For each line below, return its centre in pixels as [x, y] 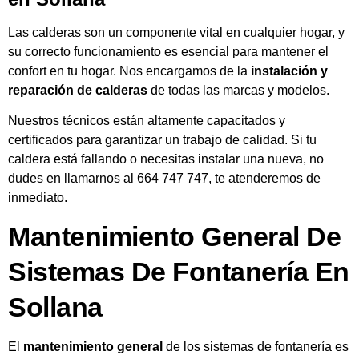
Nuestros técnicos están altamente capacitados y [147, 120]
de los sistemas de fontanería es [256, 347]
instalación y [289, 71]
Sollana [55, 307]
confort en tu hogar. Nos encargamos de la [129, 71]
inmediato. [38, 197]
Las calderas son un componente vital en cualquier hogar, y [176, 32]
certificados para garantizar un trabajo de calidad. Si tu [162, 139]
